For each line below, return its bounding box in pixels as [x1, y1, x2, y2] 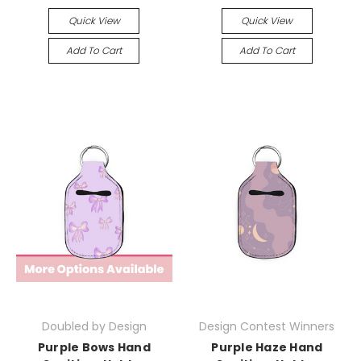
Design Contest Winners [199, 318, 335, 335]
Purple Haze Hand [211, 339, 323, 356]
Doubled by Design [41, 318, 147, 335]
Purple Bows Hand [37, 339, 151, 356]
